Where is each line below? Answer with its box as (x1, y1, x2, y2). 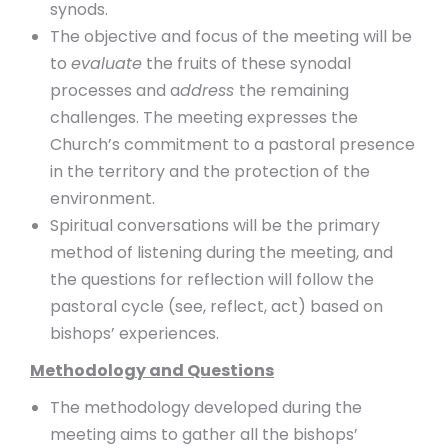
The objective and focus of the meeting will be (50, 25, 412, 48)
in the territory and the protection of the (50, 160, 370, 183)
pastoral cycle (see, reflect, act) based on (50, 295, 383, 318)
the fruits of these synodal (142, 52, 351, 75)
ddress (180, 79, 239, 102)
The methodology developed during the (50, 396, 362, 419)
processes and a (50, 79, 180, 102)
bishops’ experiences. (50, 322, 219, 345)
